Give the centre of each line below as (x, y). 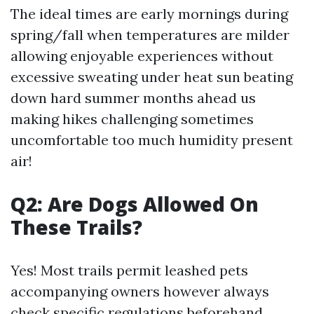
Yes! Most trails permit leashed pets (129, 270)
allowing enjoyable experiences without (142, 56)
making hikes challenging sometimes (132, 119)
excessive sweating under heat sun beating (152, 77)
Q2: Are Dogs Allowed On (135, 204)
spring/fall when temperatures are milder (150, 35)
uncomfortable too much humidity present (152, 140)
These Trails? (76, 227)
